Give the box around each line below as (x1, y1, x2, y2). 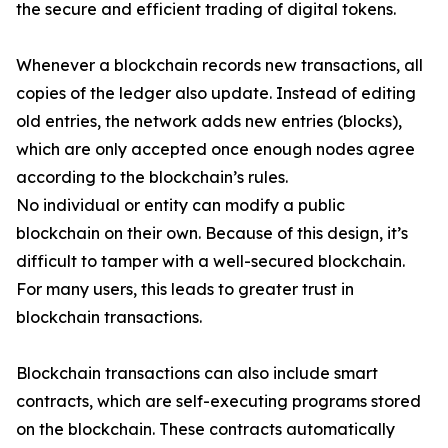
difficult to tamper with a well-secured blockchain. (16, 251, 405, 272)
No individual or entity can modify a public (16, 195, 345, 216)
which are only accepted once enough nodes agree (16, 139, 415, 160)
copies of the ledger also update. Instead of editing (16, 83, 416, 104)
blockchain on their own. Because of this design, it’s (16, 223, 408, 244)
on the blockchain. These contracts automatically (16, 419, 395, 440)
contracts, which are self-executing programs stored (16, 391, 421, 412)
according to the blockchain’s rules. (16, 167, 288, 188)
